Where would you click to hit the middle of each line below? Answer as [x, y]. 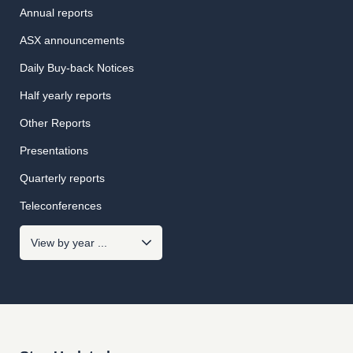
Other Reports [55, 123]
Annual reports [56, 13]
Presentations [54, 150]
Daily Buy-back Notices [77, 68]
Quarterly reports [62, 178]
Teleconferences [61, 206]
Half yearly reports [65, 95]
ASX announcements [72, 40]
